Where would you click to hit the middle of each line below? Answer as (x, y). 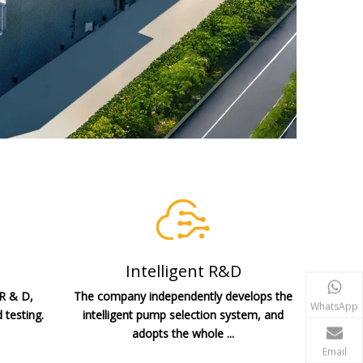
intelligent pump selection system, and (183, 314)
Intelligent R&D (183, 271)
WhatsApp (334, 306)
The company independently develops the (183, 296)
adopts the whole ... (183, 333)
